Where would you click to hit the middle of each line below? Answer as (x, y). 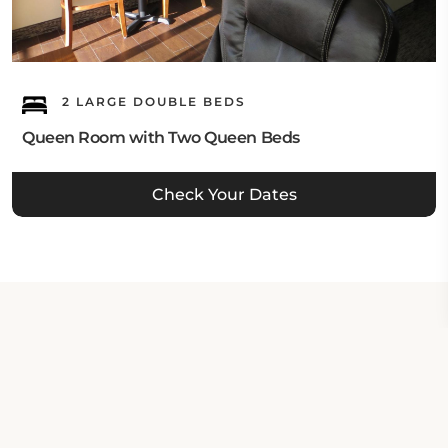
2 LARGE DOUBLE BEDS (151, 102)
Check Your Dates (224, 194)
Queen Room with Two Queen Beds (161, 137)
